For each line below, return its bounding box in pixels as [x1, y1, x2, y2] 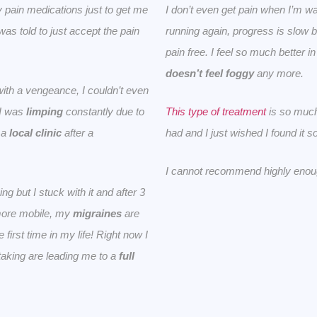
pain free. [166, 46, 211, 59]
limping [26, 105, 63, 118]
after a [62, 127, 93, 139]
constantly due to [63, 105, 144, 118]
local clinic [9, 127, 62, 139]
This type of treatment [166, 105, 266, 118]
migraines [73, 207, 122, 220]
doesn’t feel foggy [166, 67, 254, 80]
